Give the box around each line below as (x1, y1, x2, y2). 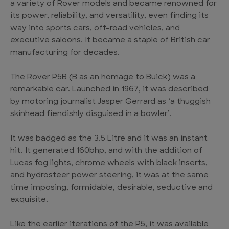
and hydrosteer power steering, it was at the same (10, 171, 209, 179)
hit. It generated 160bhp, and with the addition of (10, 147, 202, 155)
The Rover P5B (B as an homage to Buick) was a (10, 73, 195, 81)
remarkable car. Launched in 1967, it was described (10, 85, 208, 94)
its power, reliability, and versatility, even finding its (10, 12, 209, 20)
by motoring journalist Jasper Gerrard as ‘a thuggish (10, 98, 211, 106)
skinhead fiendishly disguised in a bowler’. (10, 110, 172, 118)
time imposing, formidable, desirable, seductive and (10, 184, 213, 192)
